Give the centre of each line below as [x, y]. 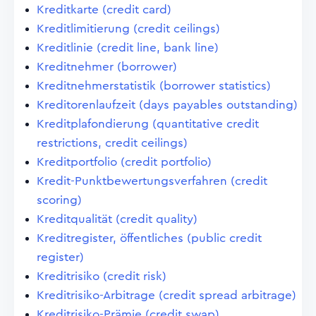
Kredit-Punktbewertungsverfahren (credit [152, 181]
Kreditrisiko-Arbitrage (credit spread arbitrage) [166, 295]
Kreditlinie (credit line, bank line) [128, 48]
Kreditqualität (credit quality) [117, 219]
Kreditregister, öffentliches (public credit [149, 238]
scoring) [59, 200]
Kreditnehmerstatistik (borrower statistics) [154, 86]
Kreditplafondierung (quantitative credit [148, 124]
